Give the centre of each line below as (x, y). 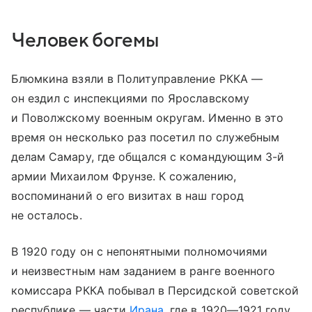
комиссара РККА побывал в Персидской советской (155, 290)
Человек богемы (85, 40)
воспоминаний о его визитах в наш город (127, 195)
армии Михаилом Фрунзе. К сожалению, (124, 176)
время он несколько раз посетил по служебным (146, 137)
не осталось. (47, 215)
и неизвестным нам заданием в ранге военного (143, 271)
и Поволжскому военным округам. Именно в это (148, 117)
